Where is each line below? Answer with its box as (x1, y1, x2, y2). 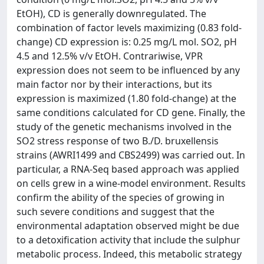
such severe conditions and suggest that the (16, 205, 214, 218)
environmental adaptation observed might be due (16, 219, 239, 232)
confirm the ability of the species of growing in (16, 191, 225, 204)
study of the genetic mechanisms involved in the (16, 120, 232, 133)
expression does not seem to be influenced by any (16, 64, 240, 77)
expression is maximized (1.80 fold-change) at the (16, 92, 236, 105)
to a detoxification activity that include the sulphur (16, 233, 240, 246)
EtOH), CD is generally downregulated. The (16, 7, 206, 20)
